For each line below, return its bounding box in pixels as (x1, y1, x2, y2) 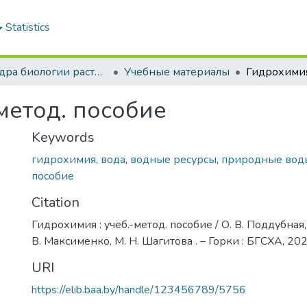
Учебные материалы (124, 64, 230, 79)
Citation (32, 193, 79, 212)
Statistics (5, 20, 51, 35)
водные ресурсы (130, 152, 217, 167)
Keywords (32, 128, 95, 147)
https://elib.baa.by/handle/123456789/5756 (32, 282, 246, 297)
